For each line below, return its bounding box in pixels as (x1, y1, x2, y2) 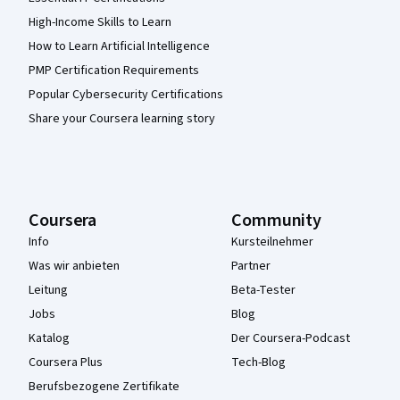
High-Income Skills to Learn (29, 12, 171, 31)
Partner (231, 256, 271, 275)
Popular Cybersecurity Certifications (29, 85, 223, 104)
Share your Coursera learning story (29, 109, 215, 128)
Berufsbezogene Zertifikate (29, 377, 179, 396)
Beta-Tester (231, 280, 296, 299)
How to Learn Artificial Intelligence (29, 37, 210, 55)
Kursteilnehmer (231, 232, 313, 251)
